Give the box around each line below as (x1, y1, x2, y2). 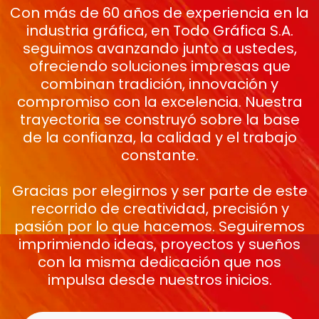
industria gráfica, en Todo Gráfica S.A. (26, 21, 293, 41)
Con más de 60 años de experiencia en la (10, 3, 309, 23)
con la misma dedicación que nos (38, 252, 281, 272)
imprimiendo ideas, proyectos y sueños (19, 234, 300, 254)
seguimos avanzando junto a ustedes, (22, 38, 297, 58)
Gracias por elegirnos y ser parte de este (11, 181, 308, 201)
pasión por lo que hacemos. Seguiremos (14, 216, 305, 236)
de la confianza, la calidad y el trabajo (22, 127, 297, 147)
